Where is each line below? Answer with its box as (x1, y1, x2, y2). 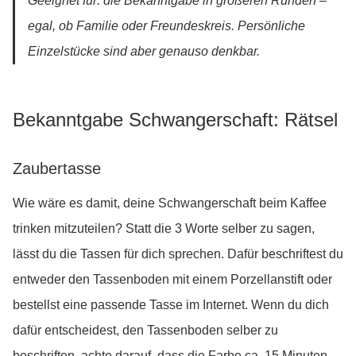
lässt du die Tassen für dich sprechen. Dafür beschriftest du (13, 247, 343, 261)
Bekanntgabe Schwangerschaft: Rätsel (13, 109, 343, 131)
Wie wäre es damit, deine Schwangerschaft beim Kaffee (13, 196, 327, 211)
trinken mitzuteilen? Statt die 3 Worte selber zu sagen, (13, 222, 315, 236)
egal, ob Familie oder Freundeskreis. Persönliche (28, 19, 305, 33)
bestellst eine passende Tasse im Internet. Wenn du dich (13, 298, 329, 312)
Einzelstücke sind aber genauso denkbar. (28, 44, 260, 59)
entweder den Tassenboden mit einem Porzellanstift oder (13, 273, 332, 287)
